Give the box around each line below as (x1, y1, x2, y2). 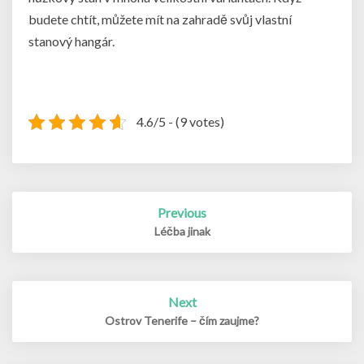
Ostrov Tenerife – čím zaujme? (105, 314, 259, 328)
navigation (11, 207, 104, 228)
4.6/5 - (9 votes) (136, 114, 224, 130)
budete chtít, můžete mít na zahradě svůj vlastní (28, 11, 292, 28)
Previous (158, 205, 206, 221)
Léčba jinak (154, 224, 210, 239)
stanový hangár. (28, 33, 115, 50)
